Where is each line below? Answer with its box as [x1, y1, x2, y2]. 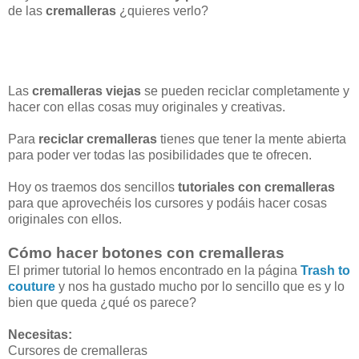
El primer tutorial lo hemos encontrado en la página [8, 264, 301, 278]
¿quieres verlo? [119, 4, 208, 18]
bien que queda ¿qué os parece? [8, 296, 196, 310]
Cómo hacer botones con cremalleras [8, 244, 284, 262]
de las [8, 4, 46, 18]
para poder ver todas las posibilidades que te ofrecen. [8, 148, 312, 163]
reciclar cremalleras [38, 132, 157, 147]
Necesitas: [8, 328, 72, 342]
